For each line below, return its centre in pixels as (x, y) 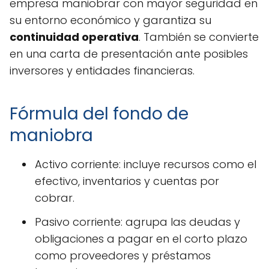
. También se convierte (199, 37)
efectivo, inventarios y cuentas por (127, 181)
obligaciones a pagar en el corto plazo (141, 239)
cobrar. (55, 198)
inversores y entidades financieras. (102, 71)
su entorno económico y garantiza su (110, 20)
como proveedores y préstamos (123, 256)
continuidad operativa (74, 37)
